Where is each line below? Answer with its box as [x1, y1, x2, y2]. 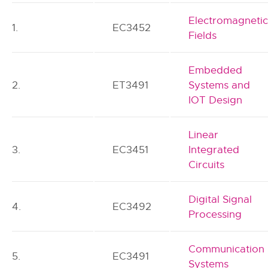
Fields [188, 29, 217, 42]
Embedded [188, 64, 243, 77]
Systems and [188, 79, 251, 92]
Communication [188, 243, 265, 255]
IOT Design [188, 94, 243, 106]
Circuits [188, 159, 225, 171]
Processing [188, 208, 242, 221]
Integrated [188, 144, 240, 156]
